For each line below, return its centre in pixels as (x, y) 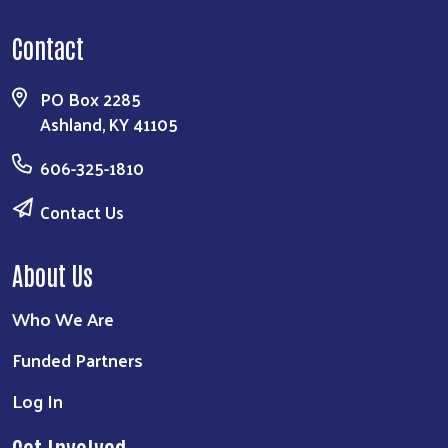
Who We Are (63, 318)
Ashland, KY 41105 (109, 123)
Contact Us (82, 211)
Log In (37, 400)
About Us (52, 273)
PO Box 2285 (90, 98)
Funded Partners (77, 359)
